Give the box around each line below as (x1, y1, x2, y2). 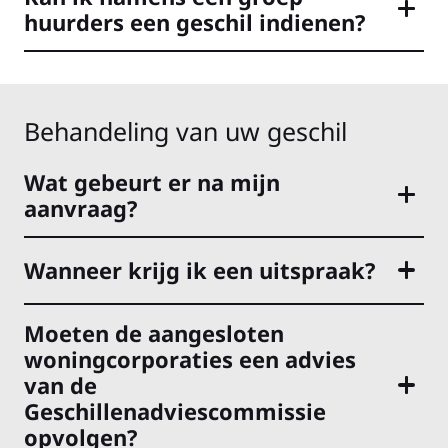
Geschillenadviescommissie (24, 395, 326, 426)
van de (24, 369, 97, 400)
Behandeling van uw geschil (24, 113, 347, 148)
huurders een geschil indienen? (24, 6, 366, 37)
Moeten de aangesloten (24, 317, 284, 348)
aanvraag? (24, 192, 138, 223)
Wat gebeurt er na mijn (24, 166, 280, 197)
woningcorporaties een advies (24, 343, 356, 374)
